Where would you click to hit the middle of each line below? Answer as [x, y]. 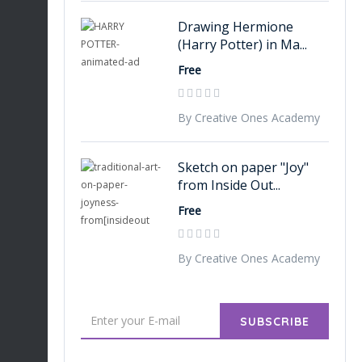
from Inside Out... [229, 185]
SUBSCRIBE [274, 322]
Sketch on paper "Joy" [243, 167]
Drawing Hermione [236, 27]
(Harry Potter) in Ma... [242, 44]
